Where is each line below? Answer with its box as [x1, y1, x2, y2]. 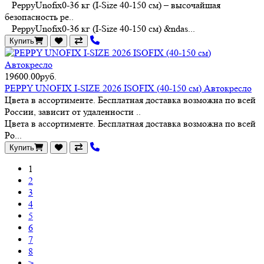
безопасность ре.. [5, 11, 74, 22]
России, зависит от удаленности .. [5, 105, 141, 117]
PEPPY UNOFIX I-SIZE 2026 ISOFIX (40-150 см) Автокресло [5, 82, 252, 94]
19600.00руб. [5, 70, 57, 82]
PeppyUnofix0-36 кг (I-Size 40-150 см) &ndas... [5, 22, 195, 34]
